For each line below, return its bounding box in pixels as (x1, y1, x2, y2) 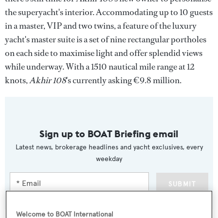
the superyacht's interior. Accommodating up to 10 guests (5, 6, 213, 18)
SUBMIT (168, 180, 196, 188)
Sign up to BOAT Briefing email (39, 127, 179, 140)
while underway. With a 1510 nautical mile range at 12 (5, 61, 195, 73)
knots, (5, 74, 29, 86)
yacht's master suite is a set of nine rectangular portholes (5, 34, 206, 45)
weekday (96, 155, 122, 163)
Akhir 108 (29, 74, 66, 86)
